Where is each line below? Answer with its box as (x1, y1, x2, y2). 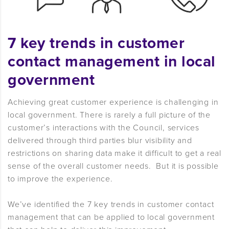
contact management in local (8, 52, 216, 72)
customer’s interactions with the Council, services (8, 123, 199, 133)
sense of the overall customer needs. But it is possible (8, 161, 219, 172)
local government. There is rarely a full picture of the (8, 110, 211, 121)
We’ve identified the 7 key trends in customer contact (8, 199, 214, 210)
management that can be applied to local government (8, 212, 215, 223)
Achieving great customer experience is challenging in (8, 97, 219, 108)
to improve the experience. (8, 174, 113, 185)
